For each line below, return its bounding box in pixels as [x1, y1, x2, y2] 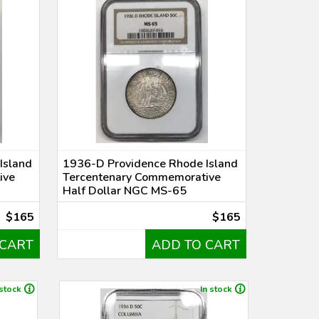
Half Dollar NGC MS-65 [63, 183, 187, 199]
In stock [199, 283, 232, 295]
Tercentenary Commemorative [63, 169, 221, 185]
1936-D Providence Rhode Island [63, 156, 239, 172]
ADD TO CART [151, 236, 240, 253]
